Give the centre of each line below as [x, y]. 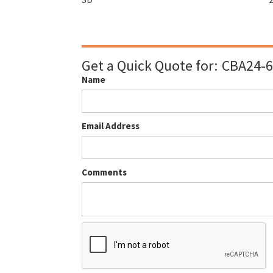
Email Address [111, 126]
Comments [105, 172]
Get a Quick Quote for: [150, 65]
